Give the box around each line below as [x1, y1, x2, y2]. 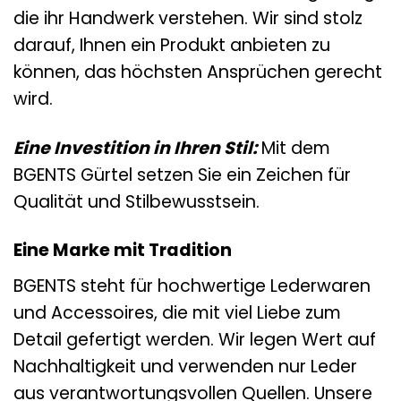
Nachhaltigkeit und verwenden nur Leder [13, 354, 357, 380]
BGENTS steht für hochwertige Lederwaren [13, 274, 371, 299]
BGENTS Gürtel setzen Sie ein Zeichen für [13, 162, 351, 187]
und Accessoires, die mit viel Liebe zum [13, 301, 341, 326]
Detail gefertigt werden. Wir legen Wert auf [13, 328, 376, 353]
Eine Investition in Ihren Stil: [13, 135, 257, 160]
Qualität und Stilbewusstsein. [13, 189, 260, 214]
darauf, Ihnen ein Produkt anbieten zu [13, 32, 330, 57]
